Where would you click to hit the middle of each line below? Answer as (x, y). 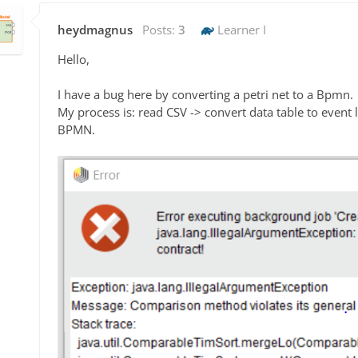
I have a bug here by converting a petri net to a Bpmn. (205, 95)
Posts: (160, 30)
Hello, (74, 60)
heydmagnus (95, 30)
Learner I (240, 30)
